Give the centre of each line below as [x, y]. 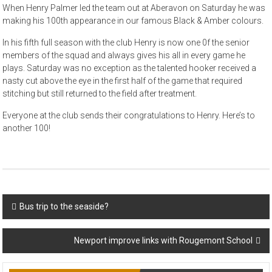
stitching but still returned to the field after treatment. [100, 94]
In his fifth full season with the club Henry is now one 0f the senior [126, 43]
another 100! [27, 128]
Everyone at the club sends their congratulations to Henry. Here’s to [129, 116]
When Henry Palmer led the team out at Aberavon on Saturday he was [134, 8]
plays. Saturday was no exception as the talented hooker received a [130, 68]
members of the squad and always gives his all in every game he [124, 56]
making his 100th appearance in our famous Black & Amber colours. [133, 21]
